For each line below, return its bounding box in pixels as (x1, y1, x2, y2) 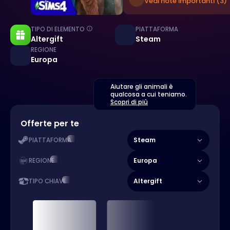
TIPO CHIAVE (29, 177, 66, 186)
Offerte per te (21, 118, 79, 130)
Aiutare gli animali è (110, 82, 173, 91)
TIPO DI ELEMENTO (31, 25, 85, 34)
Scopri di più (110, 98, 148, 107)
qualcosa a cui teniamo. (110, 90, 187, 99)
